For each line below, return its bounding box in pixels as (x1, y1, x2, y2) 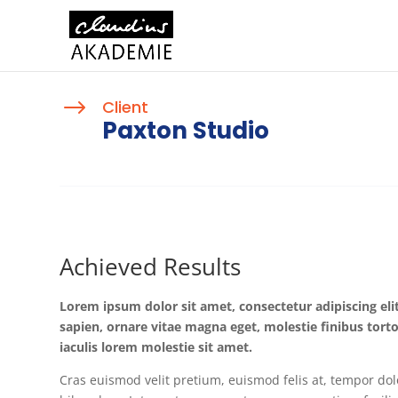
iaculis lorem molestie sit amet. (60, 338, 253, 355)
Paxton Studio (101, 114, 269, 147)
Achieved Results (60, 250, 242, 283)
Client (101, 95, 148, 118)
